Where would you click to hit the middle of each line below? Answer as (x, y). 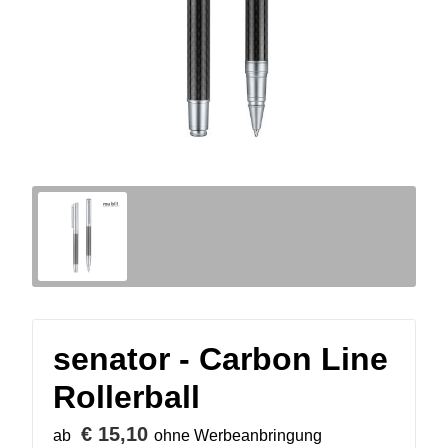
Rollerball (126, 396)
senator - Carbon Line (220, 358)
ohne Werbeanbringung (238, 435)
